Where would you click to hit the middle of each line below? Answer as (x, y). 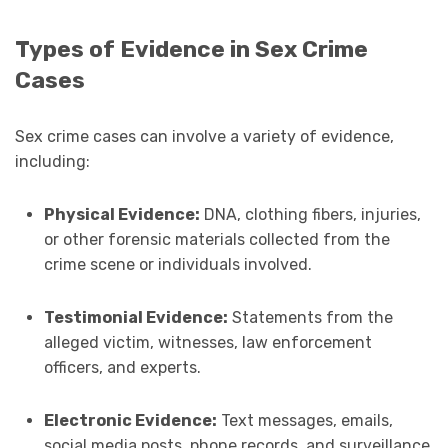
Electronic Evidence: (130, 420)
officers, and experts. (122, 367)
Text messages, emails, (304, 420)
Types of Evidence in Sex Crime (191, 49)
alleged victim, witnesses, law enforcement (207, 342)
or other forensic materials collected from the (216, 239)
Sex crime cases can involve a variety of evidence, (204, 136)
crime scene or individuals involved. (177, 264)
